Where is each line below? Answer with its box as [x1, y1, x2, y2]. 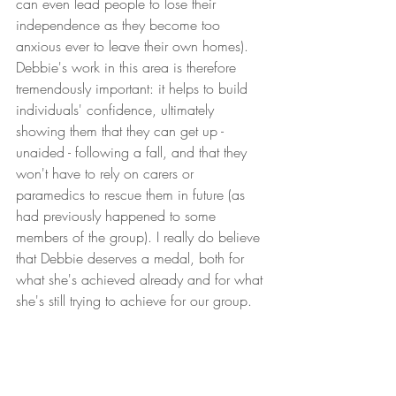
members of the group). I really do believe [16, 226, 264, 247]
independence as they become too [16, 14, 225, 34]
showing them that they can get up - [16, 120, 228, 141]
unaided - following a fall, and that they [16, 141, 251, 162]
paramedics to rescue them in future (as [16, 184, 249, 204]
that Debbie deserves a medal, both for [16, 247, 248, 268]
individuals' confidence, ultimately [16, 99, 218, 119]
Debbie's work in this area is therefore [16, 57, 240, 77]
